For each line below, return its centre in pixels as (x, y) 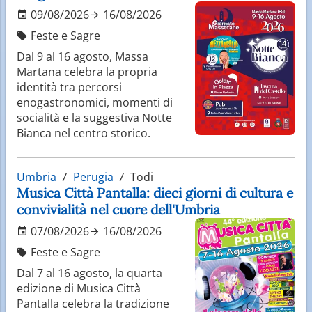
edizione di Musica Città (79, 288)
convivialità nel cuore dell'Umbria (118, 209)
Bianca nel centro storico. (84, 133)
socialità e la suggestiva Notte (94, 117)
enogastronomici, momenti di (95, 102)
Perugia (93, 177)
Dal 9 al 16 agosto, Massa (83, 56)
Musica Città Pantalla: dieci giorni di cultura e (155, 193)
